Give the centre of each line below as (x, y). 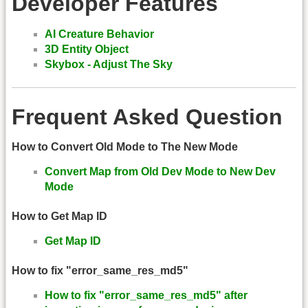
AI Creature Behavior (99, 34)
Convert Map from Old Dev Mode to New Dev (160, 171)
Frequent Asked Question (147, 117)
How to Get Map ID (59, 216)
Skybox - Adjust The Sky (109, 64)
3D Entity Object (87, 49)
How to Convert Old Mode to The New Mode (125, 146)
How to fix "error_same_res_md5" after (146, 296)
